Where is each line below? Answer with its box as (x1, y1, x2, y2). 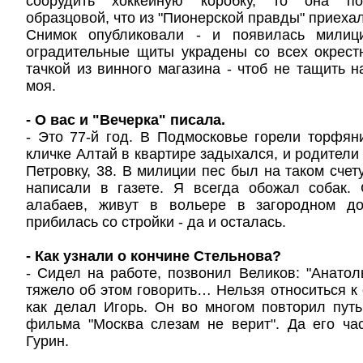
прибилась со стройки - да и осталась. (26, 214, 286, 230)
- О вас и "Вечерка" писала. (26, 112, 225, 128)
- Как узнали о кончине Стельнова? (26, 248, 281, 264)
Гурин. (26, 333, 69, 349)
